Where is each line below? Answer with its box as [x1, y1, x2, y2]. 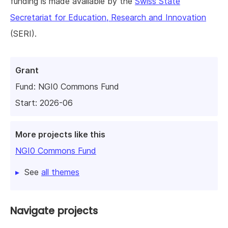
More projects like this [15, 129, 105, 139]
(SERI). [10, 28, 37, 39]
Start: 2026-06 [15, 97, 73, 108]
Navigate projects [10, 204, 98, 218]
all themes [41, 166, 79, 177]
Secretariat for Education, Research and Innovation [10, 12, 206, 22]
